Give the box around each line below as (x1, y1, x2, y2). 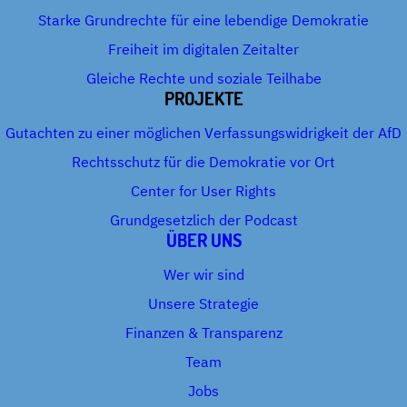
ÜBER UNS (165, 228, 242, 252)
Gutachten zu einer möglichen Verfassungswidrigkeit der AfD (5, 124, 402, 142)
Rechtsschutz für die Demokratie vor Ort (72, 153, 335, 171)
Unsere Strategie (148, 294, 259, 313)
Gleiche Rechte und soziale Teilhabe (85, 69, 322, 87)
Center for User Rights (131, 182, 276, 200)
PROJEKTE (164, 86, 243, 110)
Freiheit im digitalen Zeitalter (108, 40, 299, 58)
